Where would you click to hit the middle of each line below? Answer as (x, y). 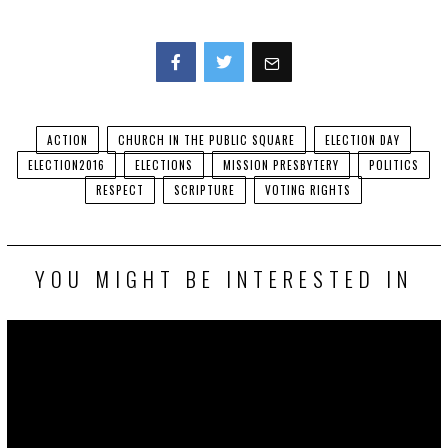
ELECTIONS (164, 165)
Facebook (179, 103)
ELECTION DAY (363, 140)
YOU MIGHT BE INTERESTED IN (223, 279)
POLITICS (394, 165)
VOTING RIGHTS (308, 190)
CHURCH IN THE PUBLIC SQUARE (207, 140)
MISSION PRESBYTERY (281, 165)
